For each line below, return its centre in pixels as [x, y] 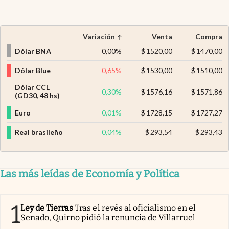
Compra [209, 37]
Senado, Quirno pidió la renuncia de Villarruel [108, 218]
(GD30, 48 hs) [37, 96]
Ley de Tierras [47, 208]
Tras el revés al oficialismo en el [135, 208]
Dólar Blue [33, 70]
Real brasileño [39, 132]
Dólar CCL [32, 87]
